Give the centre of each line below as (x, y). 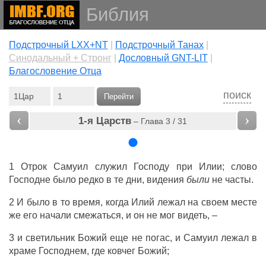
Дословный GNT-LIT (163, 58)
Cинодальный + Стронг (60, 58)
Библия (117, 15)
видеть (192, 215)
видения (165, 180)
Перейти (118, 96)
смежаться (97, 215)
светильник (50, 238)
